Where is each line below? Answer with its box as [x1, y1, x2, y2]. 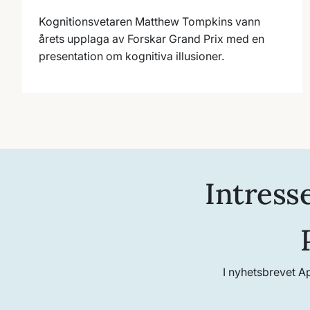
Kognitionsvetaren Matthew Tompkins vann [39, 14, 260, 28]
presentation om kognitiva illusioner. [39, 48, 224, 63]
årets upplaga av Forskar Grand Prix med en [39, 31, 264, 46]
